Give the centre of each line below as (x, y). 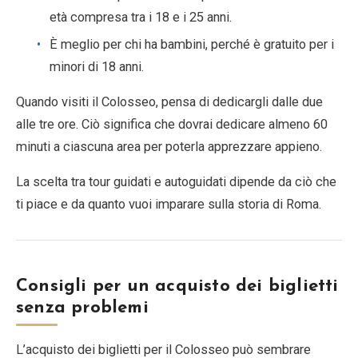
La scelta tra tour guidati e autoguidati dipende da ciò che (176, 181)
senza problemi (82, 308)
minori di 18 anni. (97, 66)
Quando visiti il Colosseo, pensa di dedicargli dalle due (169, 101)
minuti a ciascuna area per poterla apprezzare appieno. (169, 146)
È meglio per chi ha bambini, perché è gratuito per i (192, 44)
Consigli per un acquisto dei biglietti (177, 286)
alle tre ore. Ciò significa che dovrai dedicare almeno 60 (172, 124)
